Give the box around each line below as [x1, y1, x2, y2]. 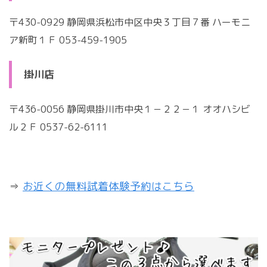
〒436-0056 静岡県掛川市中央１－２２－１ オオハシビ [9, 103, 250, 116]
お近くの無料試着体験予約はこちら [23, 179, 194, 194]
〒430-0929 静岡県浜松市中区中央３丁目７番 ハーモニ [9, 15, 250, 29]
